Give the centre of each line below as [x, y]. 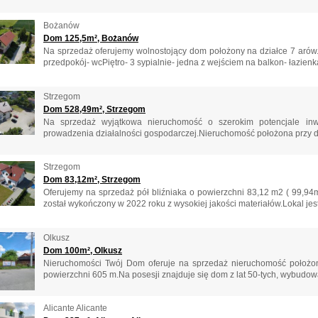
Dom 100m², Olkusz [83, 250]
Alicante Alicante [75, 308]
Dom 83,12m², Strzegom [92, 180]
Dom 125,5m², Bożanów [91, 39]
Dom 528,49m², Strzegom [94, 109]
